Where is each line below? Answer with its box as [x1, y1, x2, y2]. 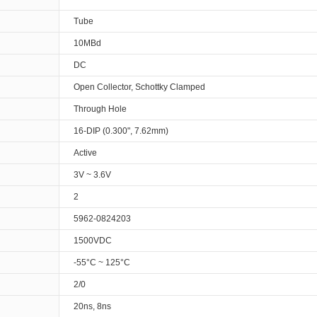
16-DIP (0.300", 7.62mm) [74, 126, 168, 137]
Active [74, 148, 97, 158]
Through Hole [74, 104, 127, 115]
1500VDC [74, 236, 112, 246]
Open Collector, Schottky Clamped [74, 82, 205, 93]
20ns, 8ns [74, 301, 111, 312]
